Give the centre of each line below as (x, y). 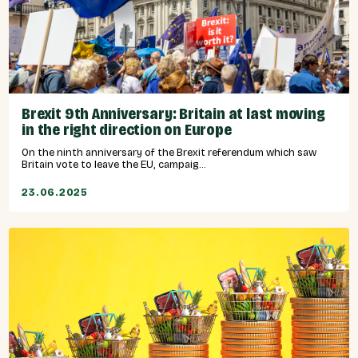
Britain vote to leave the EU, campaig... (114, 165)
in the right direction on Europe (127, 130)
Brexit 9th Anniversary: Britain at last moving (173, 114)
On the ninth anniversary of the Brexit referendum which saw (169, 153)
